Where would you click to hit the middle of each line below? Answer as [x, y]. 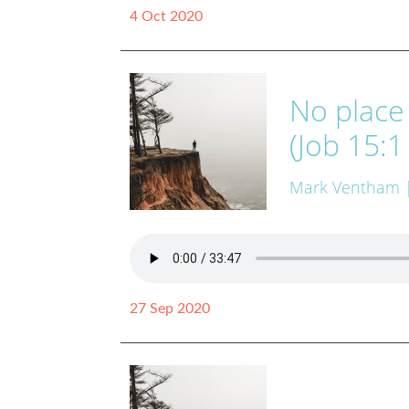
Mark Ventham [345, 188]
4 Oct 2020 [166, 16]
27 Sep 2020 [170, 308]
